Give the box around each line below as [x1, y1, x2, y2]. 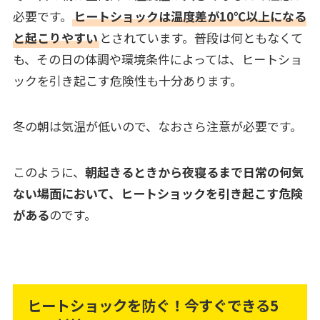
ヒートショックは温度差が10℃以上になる [73, 7, 306, 26]
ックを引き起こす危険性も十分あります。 [12, 71, 242, 90]
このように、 [12, 163, 85, 181]
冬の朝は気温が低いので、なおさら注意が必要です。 [12, 117, 302, 136]
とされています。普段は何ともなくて [99, 29, 303, 47]
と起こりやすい [12, 29, 98, 47]
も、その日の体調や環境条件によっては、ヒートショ [12, 50, 302, 69]
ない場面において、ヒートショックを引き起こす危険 [12, 184, 303, 203]
